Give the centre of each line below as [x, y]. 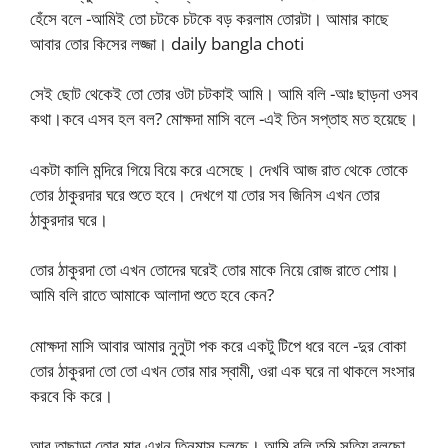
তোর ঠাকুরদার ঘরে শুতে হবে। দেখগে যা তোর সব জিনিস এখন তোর [205, 194]
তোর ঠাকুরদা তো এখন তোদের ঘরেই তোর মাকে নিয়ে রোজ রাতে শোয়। [214, 269]
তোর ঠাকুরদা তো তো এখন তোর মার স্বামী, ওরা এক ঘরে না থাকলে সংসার [222, 370]
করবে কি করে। [71, 395]
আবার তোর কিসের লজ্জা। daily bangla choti [167, 43]
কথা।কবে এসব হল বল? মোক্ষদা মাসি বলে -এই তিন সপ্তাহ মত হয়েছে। [224, 118]
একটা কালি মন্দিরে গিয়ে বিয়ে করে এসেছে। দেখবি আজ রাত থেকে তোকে [219, 169]
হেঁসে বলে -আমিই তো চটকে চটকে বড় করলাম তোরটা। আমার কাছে [209, 18]
